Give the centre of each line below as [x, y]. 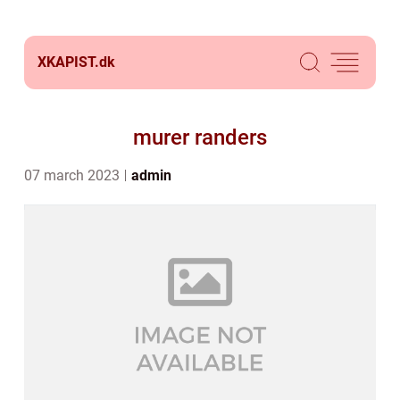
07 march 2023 [74, 175]
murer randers [200, 137]
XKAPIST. [68, 62]
